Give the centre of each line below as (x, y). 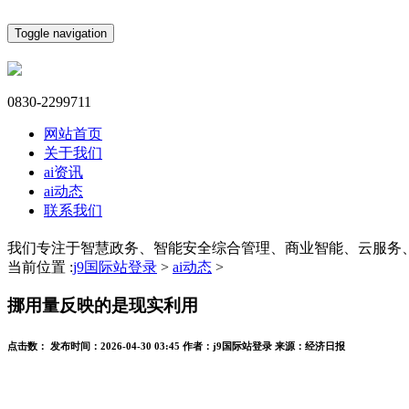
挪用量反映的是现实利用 (103, 306)
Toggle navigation (61, 33)
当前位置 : (40, 267)
